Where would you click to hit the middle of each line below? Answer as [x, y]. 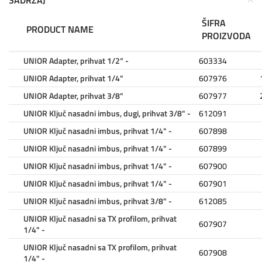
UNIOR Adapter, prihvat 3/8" [73, 95]
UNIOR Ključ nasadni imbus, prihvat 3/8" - [98, 201]
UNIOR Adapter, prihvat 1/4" [73, 78]
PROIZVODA [226, 35]
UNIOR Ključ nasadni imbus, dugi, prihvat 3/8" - [107, 113]
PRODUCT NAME [60, 29]
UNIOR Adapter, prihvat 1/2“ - [76, 60]
